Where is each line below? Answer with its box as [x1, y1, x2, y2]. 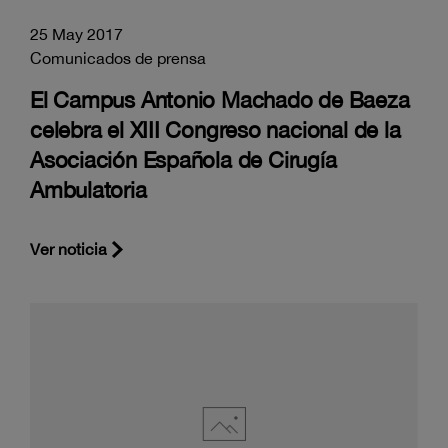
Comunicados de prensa [30, 48, 206, 67]
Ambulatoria [30, 176, 147, 203]
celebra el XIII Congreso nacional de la [30, 116, 401, 143]
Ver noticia [30, 239, 107, 258]
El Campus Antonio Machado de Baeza [30, 86, 410, 113]
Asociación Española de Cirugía [30, 146, 337, 173]
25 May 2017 [30, 24, 123, 43]
